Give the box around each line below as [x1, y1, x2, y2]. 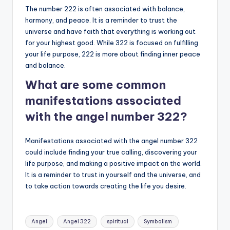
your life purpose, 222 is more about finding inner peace [25, 49, 200, 58]
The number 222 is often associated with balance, [25, 4, 185, 13]
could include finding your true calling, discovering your [25, 147, 197, 156]
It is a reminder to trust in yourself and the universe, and [25, 170, 201, 179]
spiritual [106, 218, 128, 225]
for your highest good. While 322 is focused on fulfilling [25, 38, 198, 47]
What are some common [25, 77, 166, 92]
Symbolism [144, 218, 172, 225]
